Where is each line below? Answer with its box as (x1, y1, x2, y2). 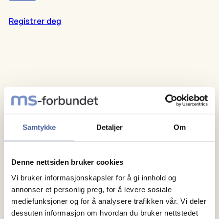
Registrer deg (9, 16, 62, 26)
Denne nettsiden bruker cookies (11, 157, 124, 166)
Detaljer (96, 123, 123, 131)
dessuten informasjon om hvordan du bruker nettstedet (11, 208, 198, 217)
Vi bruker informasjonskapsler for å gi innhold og (11, 173, 176, 182)
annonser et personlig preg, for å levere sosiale (11, 185, 172, 194)
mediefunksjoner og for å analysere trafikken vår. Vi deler (11, 197, 206, 205)
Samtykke (22, 123, 56, 131)
